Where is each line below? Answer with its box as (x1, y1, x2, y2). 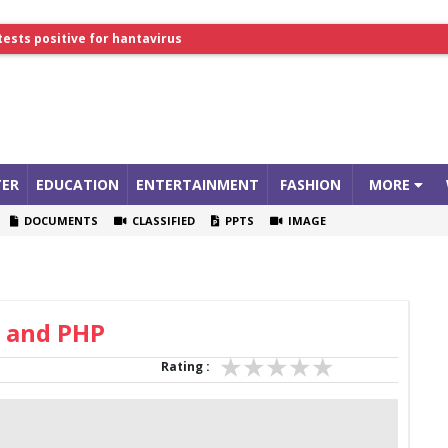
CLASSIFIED (126, 213, 196, 229)
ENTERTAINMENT (136, 175, 260, 195)
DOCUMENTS (18, 213, 99, 229)
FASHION (279, 175, 341, 195)
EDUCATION (36, 175, 120, 195)
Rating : (160, 358, 210, 376)
